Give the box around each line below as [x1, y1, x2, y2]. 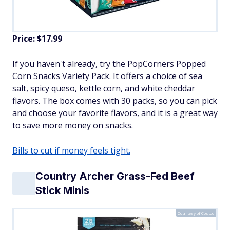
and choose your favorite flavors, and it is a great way [12, 107, 218, 119]
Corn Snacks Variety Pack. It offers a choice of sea [12, 70, 202, 82]
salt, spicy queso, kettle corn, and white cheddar [12, 83, 195, 94]
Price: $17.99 [12, 33, 62, 45]
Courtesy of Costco [178, 210, 214, 216]
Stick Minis [35, 184, 89, 197]
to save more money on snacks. [12, 120, 135, 131]
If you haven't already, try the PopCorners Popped [12, 58, 206, 70]
